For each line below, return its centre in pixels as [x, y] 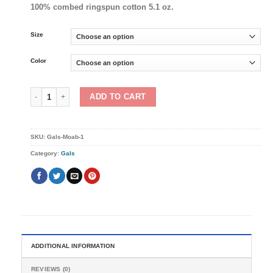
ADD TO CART [118, 97]
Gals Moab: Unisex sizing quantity [88, 92]
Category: [46, 154]
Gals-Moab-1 [66, 137]
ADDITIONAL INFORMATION [73, 246]
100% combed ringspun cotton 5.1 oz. [102, 7]
